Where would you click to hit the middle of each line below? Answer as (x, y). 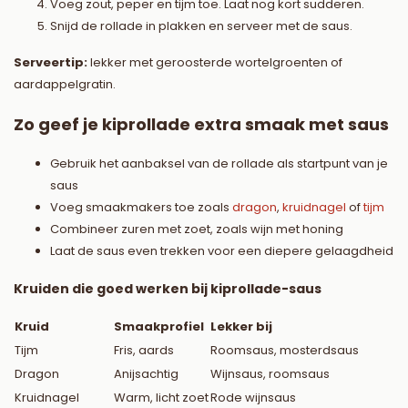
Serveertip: (51, 63)
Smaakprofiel (159, 327)
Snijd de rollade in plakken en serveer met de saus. (201, 26)
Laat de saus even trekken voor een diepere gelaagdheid (222, 251)
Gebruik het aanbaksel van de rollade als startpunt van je (219, 164)
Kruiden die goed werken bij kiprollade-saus (168, 289)
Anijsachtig (146, 374)
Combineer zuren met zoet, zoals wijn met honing (197, 229)
